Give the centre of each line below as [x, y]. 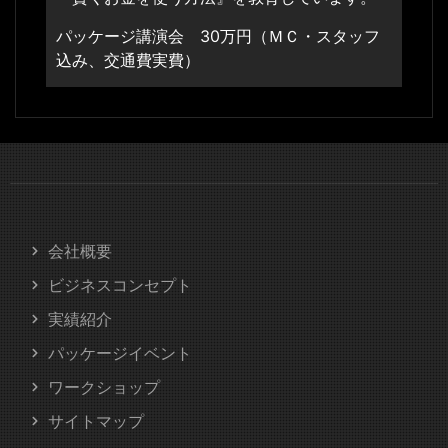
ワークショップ [103, 386]
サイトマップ [95, 420]
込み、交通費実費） [128, 59]
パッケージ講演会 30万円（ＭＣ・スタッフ [218, 35]
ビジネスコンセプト [119, 284]
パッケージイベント [119, 352]
